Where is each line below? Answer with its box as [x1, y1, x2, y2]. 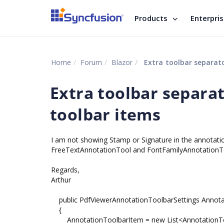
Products [134, 13, 167, 23]
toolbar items [50, 103, 161, 125]
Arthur [51, 175, 71, 184]
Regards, [51, 165, 79, 174]
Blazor [111, 57, 132, 67]
